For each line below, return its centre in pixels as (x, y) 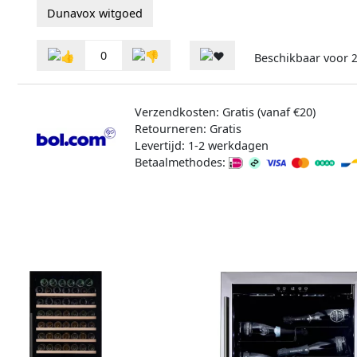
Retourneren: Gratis (188, 128)
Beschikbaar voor (303, 58)
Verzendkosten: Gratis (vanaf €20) (225, 112)
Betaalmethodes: (181, 162)
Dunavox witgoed (95, 14)
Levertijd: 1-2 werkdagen (201, 145)
